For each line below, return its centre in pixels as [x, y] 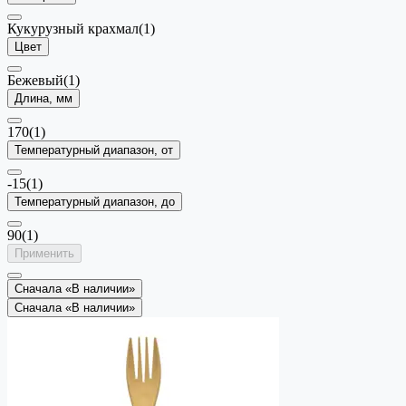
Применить [44, 253]
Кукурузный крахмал [73, 28]
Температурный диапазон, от [94, 150]
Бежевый [35, 80]
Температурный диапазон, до [95, 201]
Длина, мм [43, 98]
